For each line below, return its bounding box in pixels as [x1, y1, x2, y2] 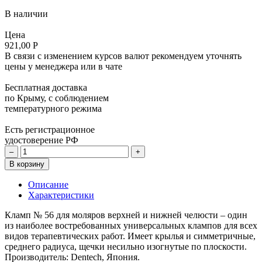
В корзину [9, 159, 44, 168]
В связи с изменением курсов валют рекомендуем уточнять [5, 50, 242, 61]
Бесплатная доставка [5, 82, 87, 92]
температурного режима [5, 103, 102, 113]
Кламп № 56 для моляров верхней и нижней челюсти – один [5, 209, 247, 220]
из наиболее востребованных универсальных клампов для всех [5, 220, 257, 230]
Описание [28, 179, 68, 189]
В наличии [5, 8, 48, 19]
